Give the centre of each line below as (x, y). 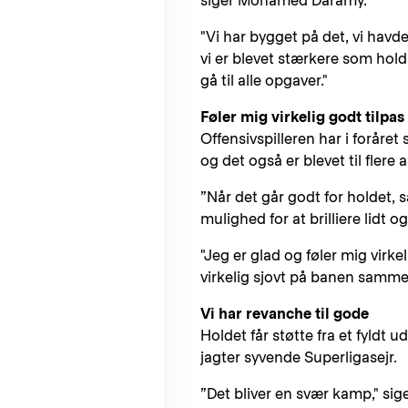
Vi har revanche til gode (285, 313)
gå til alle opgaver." (264, 80)
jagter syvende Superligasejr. (299, 357)
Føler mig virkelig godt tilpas (302, 117)
